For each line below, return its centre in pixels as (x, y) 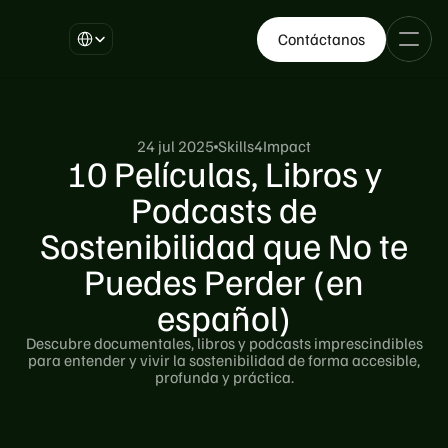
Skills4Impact (264, 146)
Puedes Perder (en (224, 280)
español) (224, 316)
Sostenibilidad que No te (224, 244)
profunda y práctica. (224, 377)
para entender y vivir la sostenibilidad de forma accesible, (224, 360)
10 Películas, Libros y (224, 172)
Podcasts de (224, 208)
